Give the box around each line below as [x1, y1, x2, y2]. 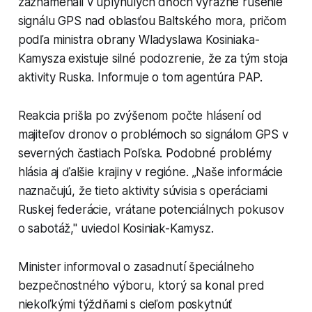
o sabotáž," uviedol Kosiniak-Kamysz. [17, 221, 214, 235]
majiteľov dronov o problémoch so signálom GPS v [17, 127, 288, 141]
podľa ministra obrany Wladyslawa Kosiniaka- [17, 32, 260, 47]
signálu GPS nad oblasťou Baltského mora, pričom [17, 13, 286, 28]
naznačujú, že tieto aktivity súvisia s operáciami [17, 183, 267, 198]
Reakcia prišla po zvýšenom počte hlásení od [17, 108, 262, 123]
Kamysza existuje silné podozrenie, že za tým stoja [17, 51, 288, 65]
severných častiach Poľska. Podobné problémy [17, 146, 272, 160]
